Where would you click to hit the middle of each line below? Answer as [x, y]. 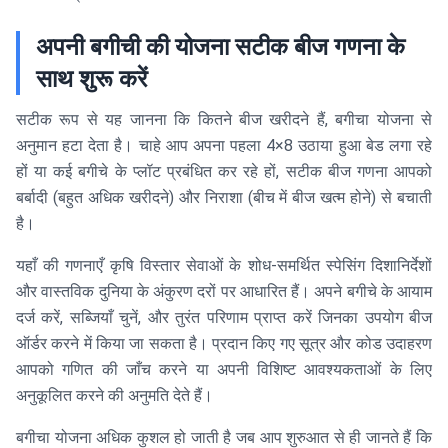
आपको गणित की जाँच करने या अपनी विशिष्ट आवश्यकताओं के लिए [224, 370]
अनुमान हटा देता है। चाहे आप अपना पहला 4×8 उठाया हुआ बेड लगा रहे [224, 146]
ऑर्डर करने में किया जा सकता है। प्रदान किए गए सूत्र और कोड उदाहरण [224, 344]
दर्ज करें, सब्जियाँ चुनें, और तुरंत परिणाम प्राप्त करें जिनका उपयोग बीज [224, 318]
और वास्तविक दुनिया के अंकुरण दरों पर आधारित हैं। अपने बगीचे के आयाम [224, 292]
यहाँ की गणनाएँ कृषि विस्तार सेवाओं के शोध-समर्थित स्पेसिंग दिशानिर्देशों [224, 266]
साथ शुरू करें [91, 79]
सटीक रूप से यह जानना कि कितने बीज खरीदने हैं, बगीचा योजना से [224, 120]
